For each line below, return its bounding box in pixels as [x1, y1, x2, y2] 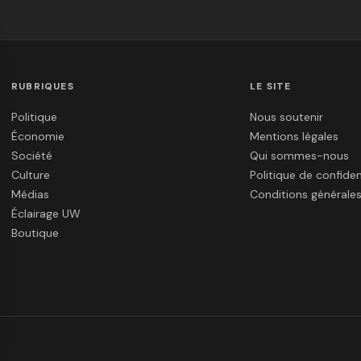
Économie [11, 129, 64, 144]
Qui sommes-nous [250, 148, 349, 164]
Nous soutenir [250, 110, 323, 125]
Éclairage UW [11, 206, 81, 222]
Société [11, 148, 52, 164]
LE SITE [250, 80, 292, 93]
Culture [11, 168, 50, 183]
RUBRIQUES [11, 80, 74, 93]
